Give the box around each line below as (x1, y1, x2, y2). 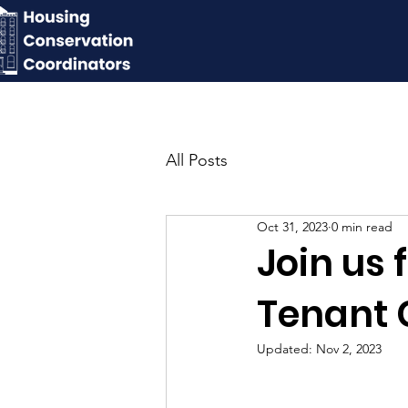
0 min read (331, 218, 393, 235)
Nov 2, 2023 (316, 341, 382, 357)
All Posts (166, 149, 228, 170)
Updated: (257, 341, 316, 357)
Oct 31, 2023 (257, 218, 328, 235)
